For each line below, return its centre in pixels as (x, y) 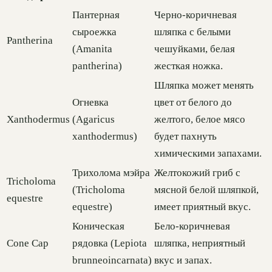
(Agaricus (93, 120)
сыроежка (94, 32)
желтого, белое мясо (200, 120)
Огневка (90, 103)
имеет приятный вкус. (202, 207)
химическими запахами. (208, 154)
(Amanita (92, 49)
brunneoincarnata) (112, 260)
